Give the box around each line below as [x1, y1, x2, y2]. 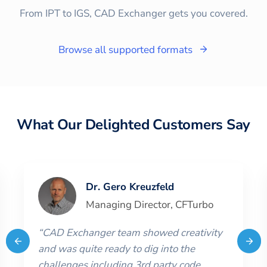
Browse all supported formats [58, 42, 193, 57]
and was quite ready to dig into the [38, 241, 195, 256]
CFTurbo [175, 197, 213, 212]
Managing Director [86, 197, 170, 212]
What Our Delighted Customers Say [16, 114, 251, 134]
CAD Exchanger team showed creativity [42, 225, 222, 240]
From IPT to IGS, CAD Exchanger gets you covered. [19, 6, 248, 20]
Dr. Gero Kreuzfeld [86, 179, 174, 194]
